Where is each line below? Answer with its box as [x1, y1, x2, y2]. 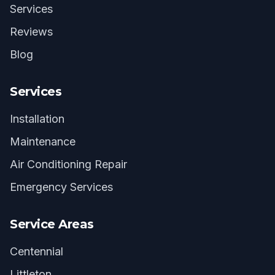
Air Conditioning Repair [10, 158, 127, 171]
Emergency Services [10, 180, 113, 193]
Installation [10, 112, 64, 125]
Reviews [10, 25, 53, 38]
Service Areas [10, 217, 94, 231]
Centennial [10, 245, 63, 258]
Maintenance [10, 135, 76, 148]
